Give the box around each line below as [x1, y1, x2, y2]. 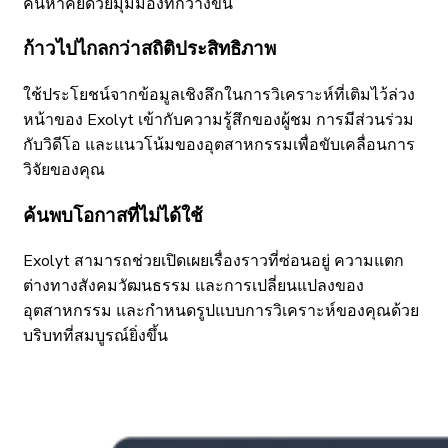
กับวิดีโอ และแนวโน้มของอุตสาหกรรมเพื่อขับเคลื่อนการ [23, 134, 415, 157]
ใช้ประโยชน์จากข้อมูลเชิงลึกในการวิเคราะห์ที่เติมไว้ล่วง [23, 84, 415, 107]
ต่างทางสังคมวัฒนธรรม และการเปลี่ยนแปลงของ [23, 275, 364, 298]
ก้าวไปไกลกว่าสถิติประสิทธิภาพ [23, 37, 276, 61]
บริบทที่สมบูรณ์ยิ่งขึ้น [23, 325, 168, 348]
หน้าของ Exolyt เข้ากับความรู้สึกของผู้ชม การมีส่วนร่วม [23, 109, 414, 132]
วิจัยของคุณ [23, 159, 105, 182]
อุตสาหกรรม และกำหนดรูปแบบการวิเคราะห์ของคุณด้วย [23, 300, 419, 323]
